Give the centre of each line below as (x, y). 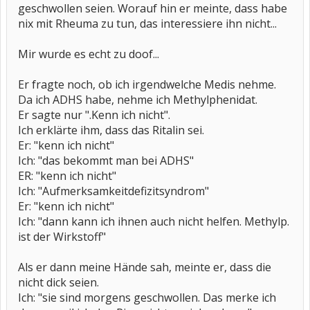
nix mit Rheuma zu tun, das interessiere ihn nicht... (147, 24)
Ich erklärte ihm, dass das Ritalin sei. (111, 130)
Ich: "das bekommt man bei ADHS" (106, 161)
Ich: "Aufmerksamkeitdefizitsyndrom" (113, 191)
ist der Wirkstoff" (62, 237)
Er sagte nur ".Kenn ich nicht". (94, 115)
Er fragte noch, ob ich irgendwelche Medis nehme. (147, 84)
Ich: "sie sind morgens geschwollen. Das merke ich (147, 298)
